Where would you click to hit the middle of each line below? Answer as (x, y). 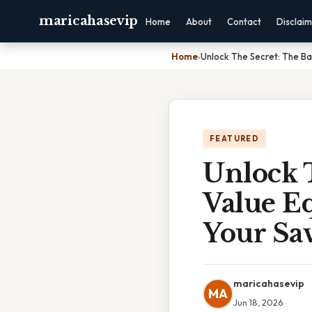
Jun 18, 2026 (258, 302)
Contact (244, 22)
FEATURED (235, 139)
